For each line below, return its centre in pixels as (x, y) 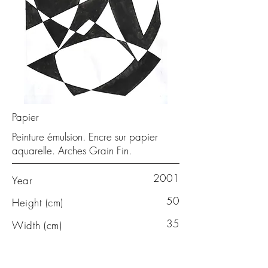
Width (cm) (37, 225)
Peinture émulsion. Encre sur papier (85, 137)
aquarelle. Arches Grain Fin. (72, 150)
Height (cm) (38, 202)
